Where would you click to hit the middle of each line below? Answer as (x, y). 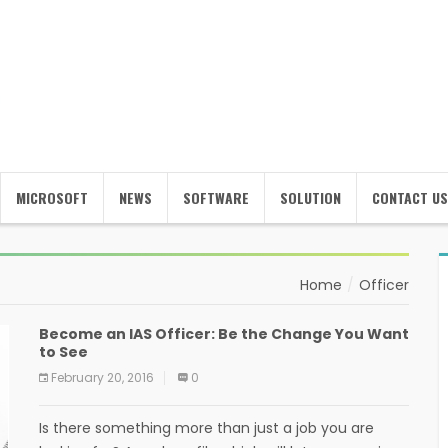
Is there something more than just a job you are (206, 428)
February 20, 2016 (102, 377)
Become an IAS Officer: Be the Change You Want (224, 334)
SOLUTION (310, 197)
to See (63, 352)
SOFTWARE (216, 197)
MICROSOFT (52, 197)
